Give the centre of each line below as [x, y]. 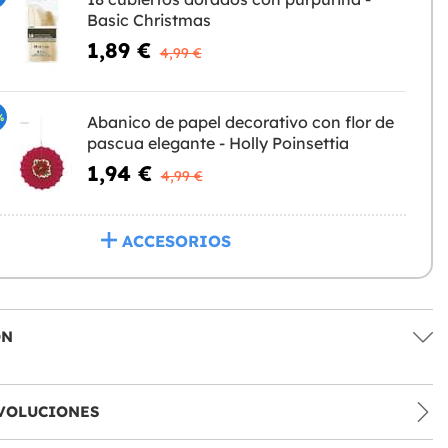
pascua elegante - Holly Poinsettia [217, 143]
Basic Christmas [148, 20]
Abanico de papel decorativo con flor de [240, 122]
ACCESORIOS [177, 241]
